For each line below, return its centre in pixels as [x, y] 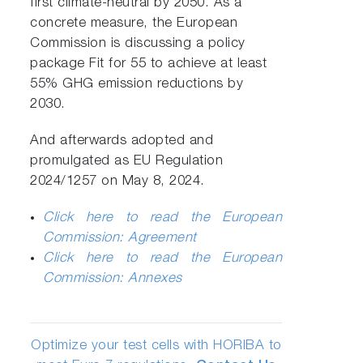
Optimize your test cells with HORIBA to [156, 347]
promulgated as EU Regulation [127, 162]
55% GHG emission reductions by [137, 85]
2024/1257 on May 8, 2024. [117, 182]
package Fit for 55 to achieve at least [149, 65]
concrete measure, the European [134, 24]
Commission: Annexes [113, 280]
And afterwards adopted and [122, 142]
